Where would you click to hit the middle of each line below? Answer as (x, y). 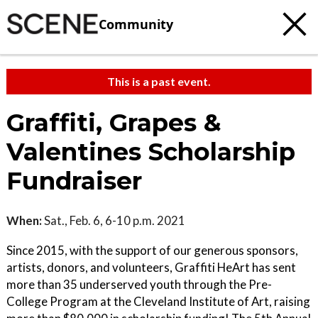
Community (136, 24)
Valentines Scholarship (151, 152)
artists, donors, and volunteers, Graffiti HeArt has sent (151, 267)
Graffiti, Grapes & (114, 123)
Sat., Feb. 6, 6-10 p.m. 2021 (114, 220)
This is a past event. (159, 81)
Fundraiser (74, 181)
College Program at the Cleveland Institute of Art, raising (158, 301)
